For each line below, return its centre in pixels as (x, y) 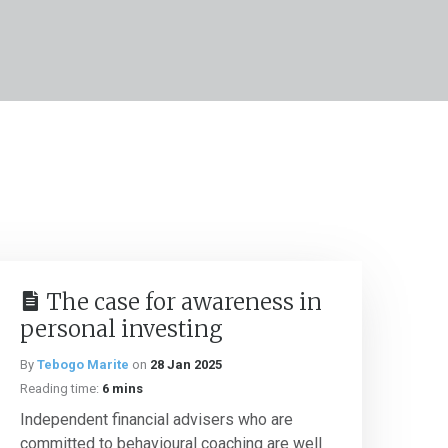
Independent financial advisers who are (156, 419)
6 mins (122, 388)
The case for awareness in (184, 302)
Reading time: (59, 388)
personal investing (121, 329)
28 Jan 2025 (186, 364)
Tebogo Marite (83, 364)
